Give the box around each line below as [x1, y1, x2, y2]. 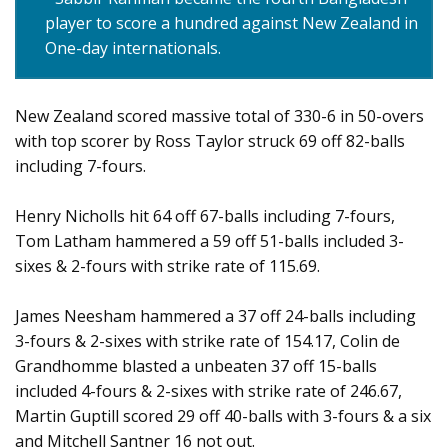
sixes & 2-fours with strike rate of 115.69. [15, 255, 320, 278]
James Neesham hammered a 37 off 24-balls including [15, 305, 416, 328]
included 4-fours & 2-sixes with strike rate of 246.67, [15, 380, 402, 403]
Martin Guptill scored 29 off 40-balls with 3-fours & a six [15, 405, 431, 428]
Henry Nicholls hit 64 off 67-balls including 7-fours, [15, 205, 395, 228]
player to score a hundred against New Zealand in [45, 12, 418, 35]
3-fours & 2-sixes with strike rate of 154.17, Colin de [15, 330, 400, 353]
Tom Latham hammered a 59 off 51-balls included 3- [15, 230, 404, 253]
